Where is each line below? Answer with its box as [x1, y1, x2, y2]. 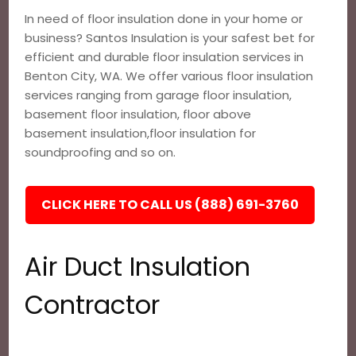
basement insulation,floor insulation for [25, 125, 257, 141]
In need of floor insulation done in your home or [25, 10, 304, 27]
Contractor [25, 287, 161, 323]
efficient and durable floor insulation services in [25, 48, 304, 65]
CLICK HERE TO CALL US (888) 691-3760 [41, 195, 300, 214]
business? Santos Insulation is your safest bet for [25, 29, 315, 46]
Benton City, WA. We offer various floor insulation [25, 68, 314, 84]
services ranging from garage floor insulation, [25, 87, 292, 103]
